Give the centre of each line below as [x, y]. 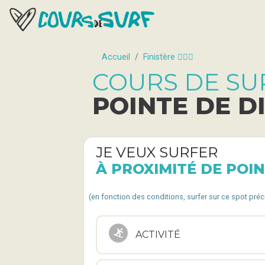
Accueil [116, 57]
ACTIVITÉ [158, 235]
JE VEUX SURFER [157, 152]
